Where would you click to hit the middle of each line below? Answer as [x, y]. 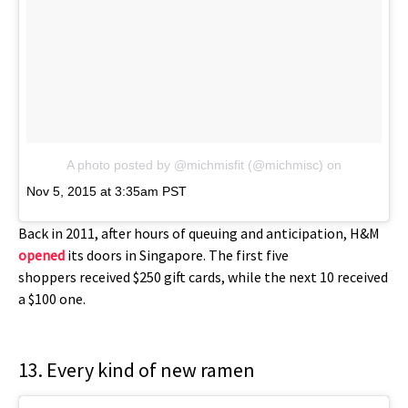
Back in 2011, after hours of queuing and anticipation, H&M [199, 234]
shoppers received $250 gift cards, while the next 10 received [203, 277]
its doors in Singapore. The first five [177, 255]
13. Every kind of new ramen [137, 370]
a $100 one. [53, 299]
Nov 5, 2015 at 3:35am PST [107, 191]
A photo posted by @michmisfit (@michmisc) [195, 164]
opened [41, 255]
